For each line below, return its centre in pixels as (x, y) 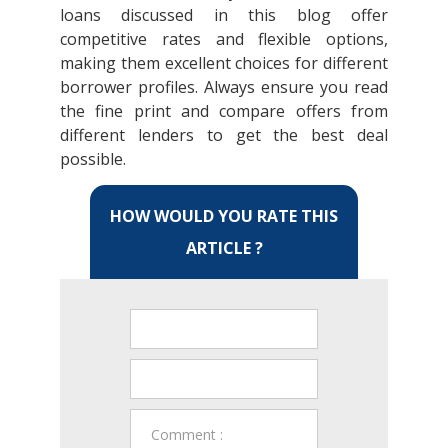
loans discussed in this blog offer (224, 14)
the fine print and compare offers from (224, 110)
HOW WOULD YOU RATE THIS (224, 215)
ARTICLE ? (224, 247)
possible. (95, 158)
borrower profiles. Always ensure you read (224, 86)
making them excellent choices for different (224, 62)
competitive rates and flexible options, (224, 38)
